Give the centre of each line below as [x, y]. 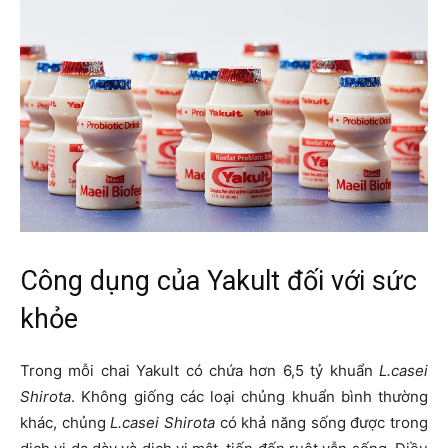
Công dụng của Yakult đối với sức [218, 281]
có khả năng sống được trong [322, 423]
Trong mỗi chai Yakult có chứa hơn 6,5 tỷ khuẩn [199, 371]
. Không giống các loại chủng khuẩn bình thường [249, 397]
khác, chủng [65, 423]
